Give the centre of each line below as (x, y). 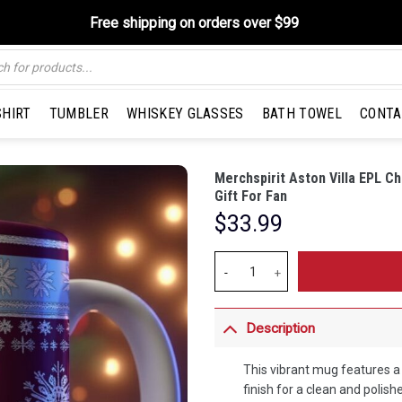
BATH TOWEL (301, 113)
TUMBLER (79, 113)
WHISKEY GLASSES (185, 113)
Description (281, 328)
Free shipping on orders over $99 (194, 22)
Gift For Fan (251, 196)
